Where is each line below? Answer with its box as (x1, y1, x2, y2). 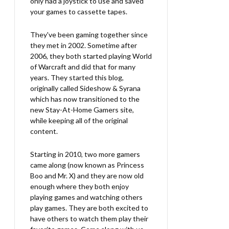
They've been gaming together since (30, 30, 148, 39)
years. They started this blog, (30, 73, 124, 82)
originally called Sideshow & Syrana (30, 84, 141, 93)
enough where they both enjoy (30, 182, 129, 191)
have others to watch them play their (30, 214, 148, 223)
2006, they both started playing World (30, 52, 152, 60)
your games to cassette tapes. (30, 7, 127, 16)
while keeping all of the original (30, 116, 128, 125)
